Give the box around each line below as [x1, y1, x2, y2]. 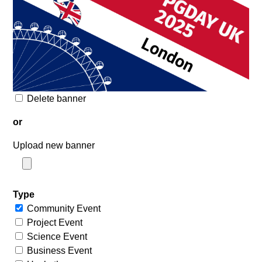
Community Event [27, 203, 104, 213]
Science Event [27, 231, 90, 242]
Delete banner [27, 93, 87, 104]
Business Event [27, 245, 95, 256]
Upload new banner [13, 140, 95, 150]
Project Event [27, 217, 85, 227]
